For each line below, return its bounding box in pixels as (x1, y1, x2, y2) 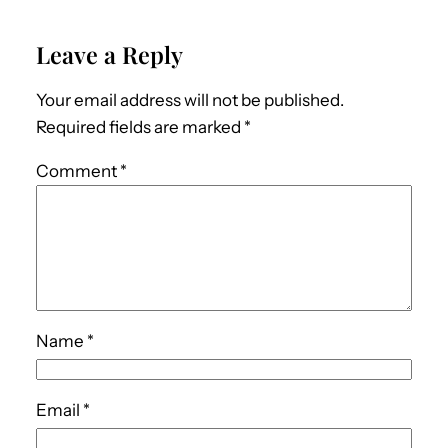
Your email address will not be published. (36, 89, 344, 110)
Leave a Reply (36, 38, 183, 70)
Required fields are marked (36, 116, 244, 137)
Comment (36, 160, 120, 181)
